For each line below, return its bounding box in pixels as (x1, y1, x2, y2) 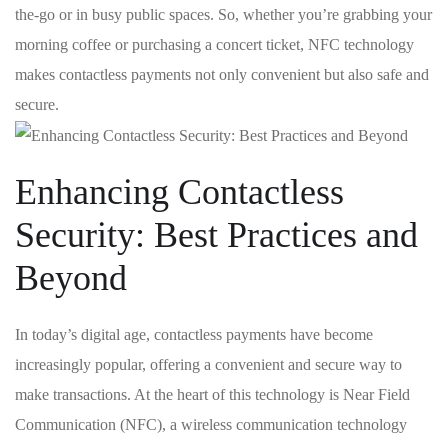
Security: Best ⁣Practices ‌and (15, 215, 418, 256)
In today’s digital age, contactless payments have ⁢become (15, 326, 373, 344)
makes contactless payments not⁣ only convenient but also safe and (15, 66, 429, 83)
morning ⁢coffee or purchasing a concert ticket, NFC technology (15, 36, 414, 53)
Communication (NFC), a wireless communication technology (15, 416, 407, 434)
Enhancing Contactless (15, 172, 344, 213)
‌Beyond (15, 258, 127, 299)
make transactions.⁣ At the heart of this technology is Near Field (15, 386, 410, 404)
